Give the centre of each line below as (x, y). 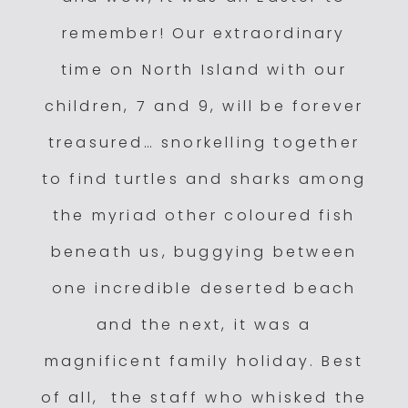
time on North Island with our (204, 69)
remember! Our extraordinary (204, 33)
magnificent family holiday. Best (204, 361)
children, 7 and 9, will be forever (204, 106)
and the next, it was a (204, 324)
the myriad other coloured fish (204, 215)
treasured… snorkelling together (204, 142)
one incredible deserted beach (204, 288)
